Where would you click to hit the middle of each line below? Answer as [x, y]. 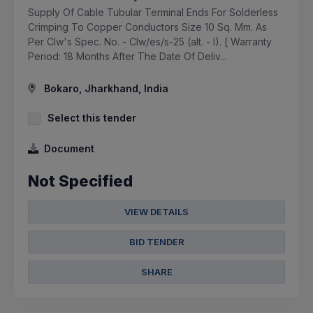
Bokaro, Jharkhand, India [105, 88]
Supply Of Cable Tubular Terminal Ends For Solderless [153, 12]
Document [69, 148]
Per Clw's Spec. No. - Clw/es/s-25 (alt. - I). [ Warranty [150, 41]
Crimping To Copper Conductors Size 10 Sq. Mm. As [147, 27]
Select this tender [92, 117]
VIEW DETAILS [156, 211]
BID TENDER [156, 241]
